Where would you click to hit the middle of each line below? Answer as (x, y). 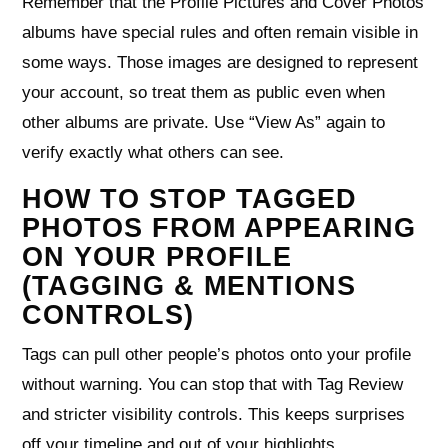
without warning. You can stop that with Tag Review (213, 384)
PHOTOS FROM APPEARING (219, 227)
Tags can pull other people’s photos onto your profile (217, 354)
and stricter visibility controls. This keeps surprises (214, 414)
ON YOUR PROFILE (157, 256)
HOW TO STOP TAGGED (190, 198)
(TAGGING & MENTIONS (189, 285)
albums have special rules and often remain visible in (220, 32)
